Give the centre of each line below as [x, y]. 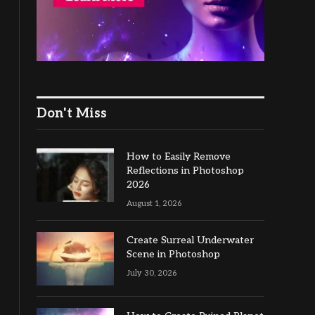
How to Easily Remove [179, 156]
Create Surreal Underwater [190, 240]
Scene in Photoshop [173, 254]
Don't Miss [72, 114]
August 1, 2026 [154, 204]
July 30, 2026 [152, 273]
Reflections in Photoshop [185, 171]
